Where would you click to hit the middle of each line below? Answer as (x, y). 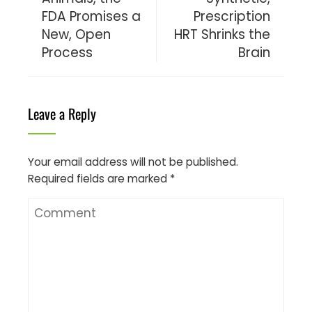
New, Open (76, 34)
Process (67, 52)
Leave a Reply (62, 113)
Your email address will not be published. (133, 162)
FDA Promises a (91, 16)
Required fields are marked (99, 178)
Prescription (232, 16)
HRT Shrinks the (222, 34)
